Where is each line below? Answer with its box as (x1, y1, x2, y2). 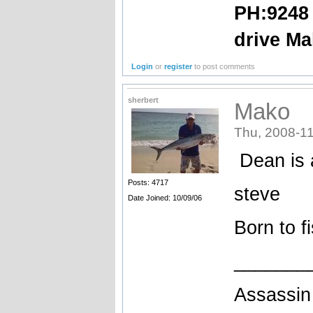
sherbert (127, 96, 159, 105)
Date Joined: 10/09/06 (127, 194, 202, 203)
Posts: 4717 (127, 178, 168, 187)
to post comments (192, 61, 256, 71)
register (164, 61, 193, 71)
